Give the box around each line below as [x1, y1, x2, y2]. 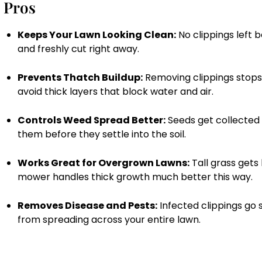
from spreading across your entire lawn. [18, 213, 201, 227]
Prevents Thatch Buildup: [18, 71, 143, 85]
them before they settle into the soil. [18, 127, 186, 142]
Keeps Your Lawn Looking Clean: [18, 28, 176, 42]
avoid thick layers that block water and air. [18, 85, 213, 99]
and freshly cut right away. [18, 42, 139, 56]
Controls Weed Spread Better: [18, 113, 166, 127]
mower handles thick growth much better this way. [18, 170, 253, 184]
